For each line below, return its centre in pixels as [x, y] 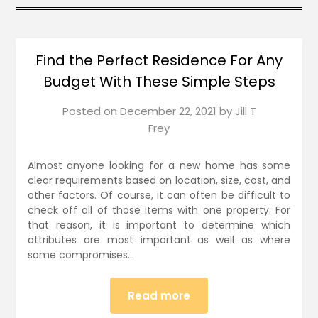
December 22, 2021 [168, 111]
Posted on [91, 111]
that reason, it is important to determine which [159, 225]
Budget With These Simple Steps [159, 82]
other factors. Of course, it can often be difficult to [159, 196]
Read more [159, 296]
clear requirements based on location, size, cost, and [159, 181]
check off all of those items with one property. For [159, 210]
